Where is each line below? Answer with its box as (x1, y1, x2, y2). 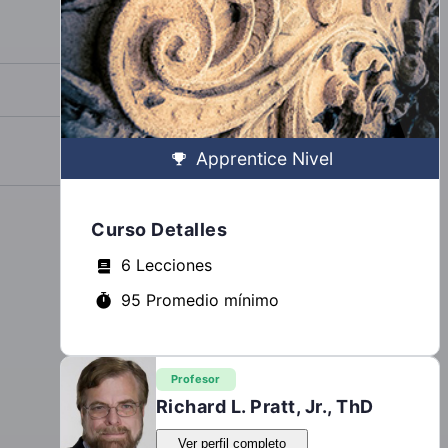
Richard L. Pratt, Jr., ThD (155, 395, 374, 417)
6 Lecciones (121, 254, 212, 275)
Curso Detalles (91, 218, 227, 240)
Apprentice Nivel (196, 147, 334, 169)
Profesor (170, 371, 221, 386)
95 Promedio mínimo (121, 289, 279, 310)
